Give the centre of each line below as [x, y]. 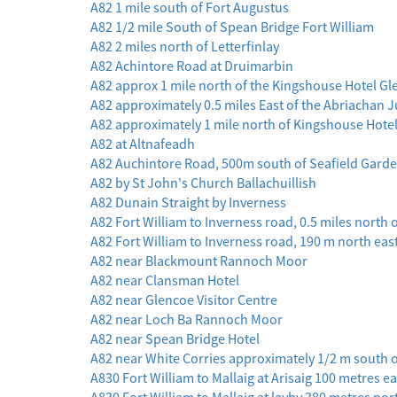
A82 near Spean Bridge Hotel [175, 339]
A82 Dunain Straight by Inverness [188, 202]
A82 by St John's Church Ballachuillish [203, 183]
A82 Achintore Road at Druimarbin [192, 66]
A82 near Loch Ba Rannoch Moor [187, 319]
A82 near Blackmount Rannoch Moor [199, 261]
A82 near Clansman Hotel [165, 280]
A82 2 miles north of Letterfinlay [185, 47]
